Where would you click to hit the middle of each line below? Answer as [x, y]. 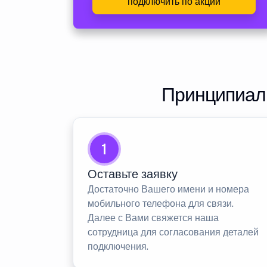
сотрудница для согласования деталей [173, 232]
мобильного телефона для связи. [161, 204]
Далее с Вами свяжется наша [153, 218]
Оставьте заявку [133, 174]
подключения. [118, 246]
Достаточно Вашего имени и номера [168, 189]
